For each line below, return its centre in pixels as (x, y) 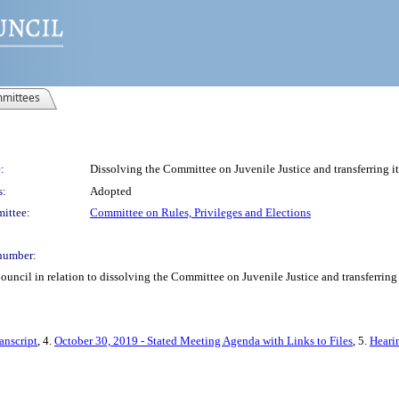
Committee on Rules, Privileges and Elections (200, 212)
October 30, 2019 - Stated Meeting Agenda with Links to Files (204, 341)
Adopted (111, 191)
